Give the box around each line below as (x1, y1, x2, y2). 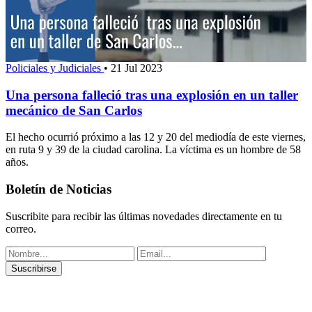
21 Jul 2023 (111, 61, 162, 74)
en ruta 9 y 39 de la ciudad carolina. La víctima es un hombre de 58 (6, 143, 301, 156)
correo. (6, 222, 36, 235)
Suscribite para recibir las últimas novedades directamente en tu (6, 210, 282, 222)
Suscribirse (11, 263, 56, 274)
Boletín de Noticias (6, 181, 111, 196)
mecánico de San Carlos (6, 102, 142, 118)
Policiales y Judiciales (6, 61, 104, 74)
